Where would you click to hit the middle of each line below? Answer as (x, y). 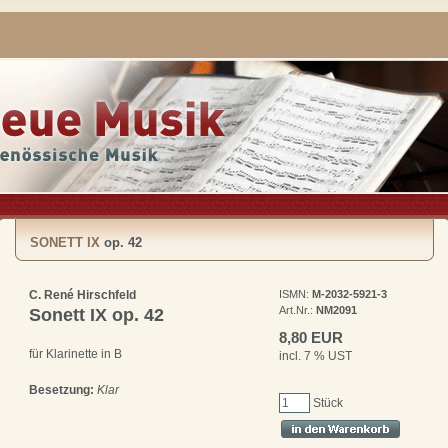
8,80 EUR (311, 337)
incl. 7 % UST (315, 355)
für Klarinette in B (75, 354)
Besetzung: (61, 390)
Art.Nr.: (297, 310)
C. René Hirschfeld (82, 295)
